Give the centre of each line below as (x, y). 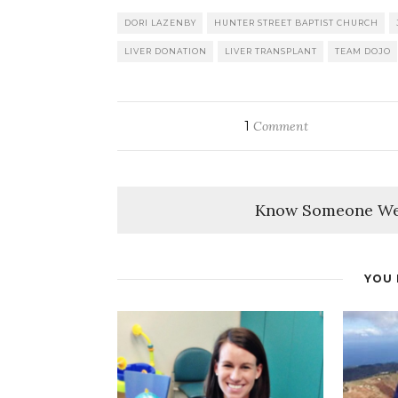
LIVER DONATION (166, 52)
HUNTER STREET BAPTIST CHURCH (296, 23)
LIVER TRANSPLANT (271, 52)
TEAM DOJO (363, 52)
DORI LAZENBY (160, 23)
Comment (279, 127)
